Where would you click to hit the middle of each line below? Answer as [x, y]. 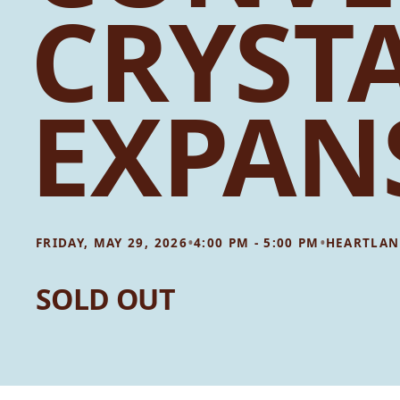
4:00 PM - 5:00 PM [256, 242]
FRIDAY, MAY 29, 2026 [112, 242]
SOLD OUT [105, 299]
